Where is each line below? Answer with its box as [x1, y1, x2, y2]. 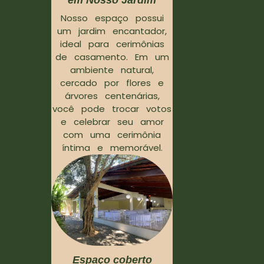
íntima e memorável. [61, 141, 163, 154]
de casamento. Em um [55, 51, 169, 64]
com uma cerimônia [63, 128, 161, 141]
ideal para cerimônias [60, 38, 164, 51]
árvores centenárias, [64, 90, 160, 103]
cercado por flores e [60, 77, 164, 90]
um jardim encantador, [57, 25, 167, 38]
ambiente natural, [70, 64, 154, 77]
